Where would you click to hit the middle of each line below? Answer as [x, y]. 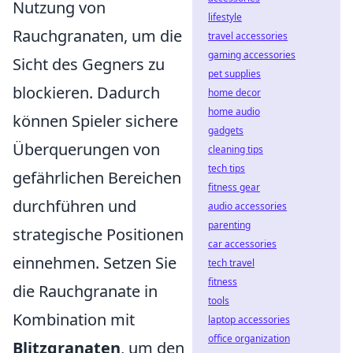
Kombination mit [74, 320]
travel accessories [248, 36]
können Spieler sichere [95, 121]
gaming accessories [252, 55]
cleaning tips [236, 149]
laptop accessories [249, 320]
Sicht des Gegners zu [89, 65]
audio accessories [247, 206]
